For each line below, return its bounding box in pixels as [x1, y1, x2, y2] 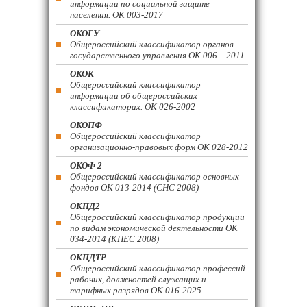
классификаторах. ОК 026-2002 [70, 101, 195, 112]
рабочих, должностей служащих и [70, 274, 206, 284]
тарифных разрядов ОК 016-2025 [70, 285, 201, 295]
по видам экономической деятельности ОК [70, 223, 238, 233]
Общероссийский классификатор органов [70, 39, 234, 49]
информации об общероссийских [70, 90, 197, 101]
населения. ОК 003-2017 [70, 10, 163, 20]
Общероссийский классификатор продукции [70, 212, 245, 222]
